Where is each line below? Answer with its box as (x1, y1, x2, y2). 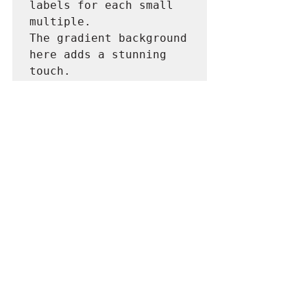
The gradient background (29, 32, 187, 45)
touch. (29, 64, 71, 77)
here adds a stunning (29, 48, 167, 61)
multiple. (29, 15, 91, 28)
